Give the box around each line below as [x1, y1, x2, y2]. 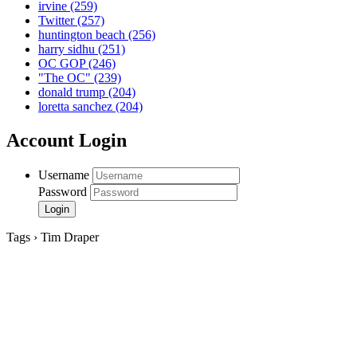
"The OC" [38, 71, 94, 85]
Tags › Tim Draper [6, 230, 99, 245]
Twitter [38, 14, 77, 28]
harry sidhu [38, 42, 98, 57]
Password [38, 185, 87, 199]
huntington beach [38, 28, 128, 42]
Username [38, 168, 89, 182]
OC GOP [38, 57, 88, 71]
